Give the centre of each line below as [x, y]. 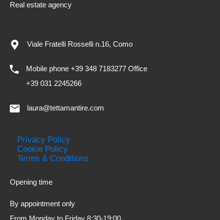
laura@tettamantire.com [66, 108]
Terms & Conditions [53, 158]
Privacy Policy [44, 139]
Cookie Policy [42, 149]
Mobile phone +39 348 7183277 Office [87, 69]
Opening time [31, 182]
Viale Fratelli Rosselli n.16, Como [80, 44]
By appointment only [102, 204]
